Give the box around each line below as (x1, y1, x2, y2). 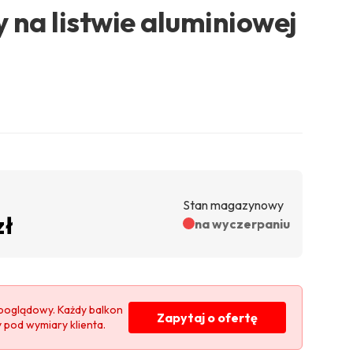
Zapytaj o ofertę (156, 310, 258, 326)
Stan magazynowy (182, 196, 284, 213)
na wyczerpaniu (194, 215, 290, 232)
